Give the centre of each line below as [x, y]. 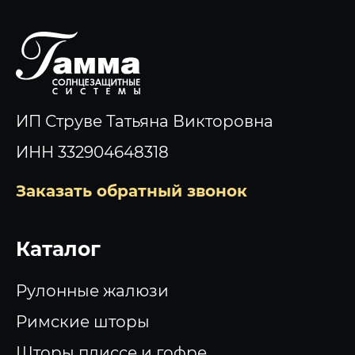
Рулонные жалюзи [92, 290]
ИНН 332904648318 [92, 153]
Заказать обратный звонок [131, 191]
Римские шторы [82, 321]
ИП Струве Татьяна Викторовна [144, 122]
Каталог [58, 248]
